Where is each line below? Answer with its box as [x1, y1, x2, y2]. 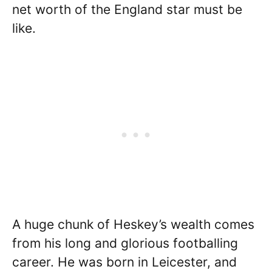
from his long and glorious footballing [12, 235, 238, 251]
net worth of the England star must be [12, 2, 242, 17]
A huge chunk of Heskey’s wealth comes [12, 216, 254, 232]
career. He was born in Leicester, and [12, 254, 237, 270]
